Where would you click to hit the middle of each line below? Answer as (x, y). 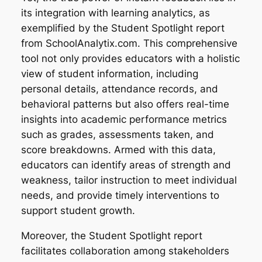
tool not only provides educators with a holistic (130, 59)
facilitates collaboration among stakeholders (125, 251)
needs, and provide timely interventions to (120, 196)
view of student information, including (109, 74)
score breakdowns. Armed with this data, (118, 150)
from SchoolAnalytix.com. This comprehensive (129, 44)
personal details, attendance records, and (119, 89)
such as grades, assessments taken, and (117, 135)
